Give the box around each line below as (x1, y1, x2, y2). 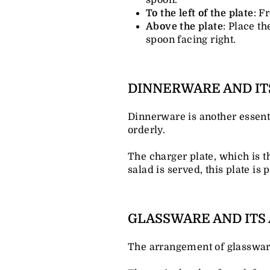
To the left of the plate (146, 7, 254, 19)
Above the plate (146, 20, 223, 32)
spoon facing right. (146, 34, 236, 45)
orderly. (128, 124, 166, 136)
